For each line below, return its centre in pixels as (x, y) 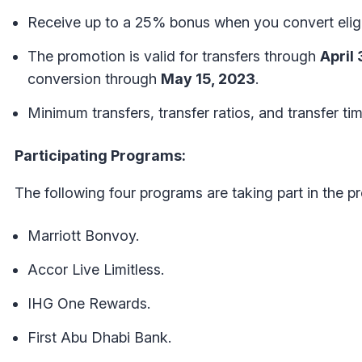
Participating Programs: (100, 155)
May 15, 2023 (208, 78)
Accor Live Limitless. (96, 269)
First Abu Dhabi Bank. (99, 337)
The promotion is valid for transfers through (174, 56)
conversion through (94, 78)
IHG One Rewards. (89, 303)
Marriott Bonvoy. (83, 235)
